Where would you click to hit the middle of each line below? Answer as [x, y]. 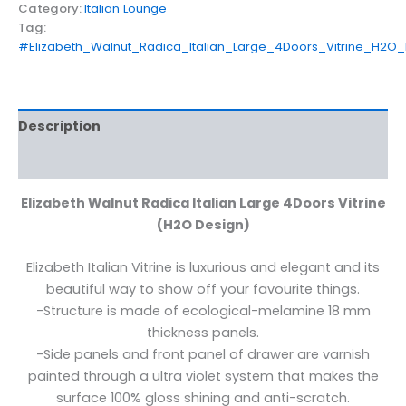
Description [59, 126]
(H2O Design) [203, 224]
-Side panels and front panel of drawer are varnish [203, 354]
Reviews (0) [60, 161]
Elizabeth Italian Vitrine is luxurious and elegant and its [203, 267]
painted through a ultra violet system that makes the [203, 376]
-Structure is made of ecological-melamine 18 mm [203, 310]
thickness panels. [203, 332]
